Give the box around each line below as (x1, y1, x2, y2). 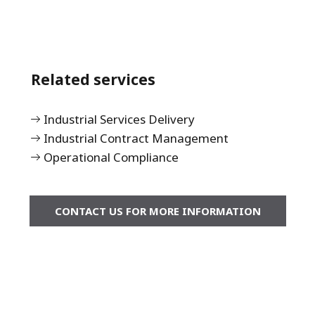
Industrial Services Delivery (44, 111, 195, 128)
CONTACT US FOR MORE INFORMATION (54, 204, 261, 219)
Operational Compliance (44, 149, 179, 166)
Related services (31, 70, 155, 90)
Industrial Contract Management (44, 130, 229, 147)
